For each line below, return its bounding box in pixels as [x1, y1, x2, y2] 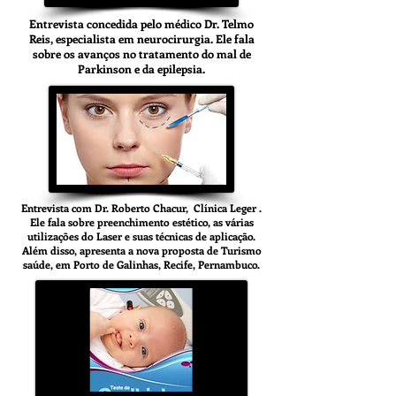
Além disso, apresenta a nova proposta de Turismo [21, 243, 262, 257]
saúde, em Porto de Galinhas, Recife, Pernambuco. [23, 257, 260, 271]
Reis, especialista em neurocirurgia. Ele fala [28, 31, 255, 46]
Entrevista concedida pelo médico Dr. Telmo [29, 16, 254, 31]
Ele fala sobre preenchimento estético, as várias [29, 215, 254, 229]
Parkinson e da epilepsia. [78, 61, 205, 76]
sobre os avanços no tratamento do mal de [32, 46, 251, 61]
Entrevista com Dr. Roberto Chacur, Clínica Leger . [21, 201, 262, 215]
